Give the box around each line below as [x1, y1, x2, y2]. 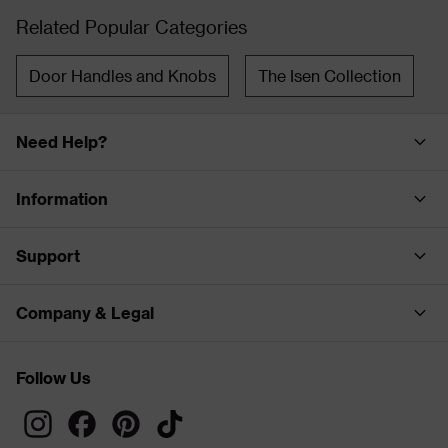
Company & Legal [16, 302, 154, 322]
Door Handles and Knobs [29, 65, 216, 85]
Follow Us [16, 367, 91, 387]
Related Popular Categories [16, 15, 247, 37]
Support [16, 245, 80, 265]
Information [16, 188, 108, 208]
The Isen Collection [258, 65, 401, 85]
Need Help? [16, 131, 107, 151]
